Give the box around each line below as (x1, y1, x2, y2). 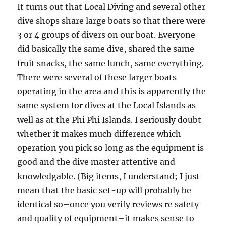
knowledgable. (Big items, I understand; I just (17, 171, 200, 182)
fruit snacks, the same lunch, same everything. (17, 58, 204, 69)
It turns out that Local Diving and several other (17, 2, 206, 12)
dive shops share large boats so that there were (17, 16, 206, 26)
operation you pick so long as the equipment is (17, 143, 204, 153)
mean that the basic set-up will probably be (17, 185, 192, 196)
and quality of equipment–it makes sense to (17, 213, 195, 224)
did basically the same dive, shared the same (17, 44, 195, 54)
